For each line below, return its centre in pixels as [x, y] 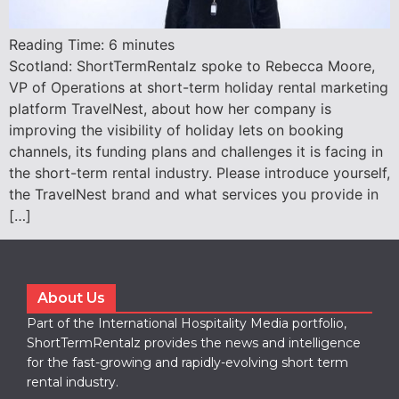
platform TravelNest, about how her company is [170, 109]
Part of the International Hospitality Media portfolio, [187, 323]
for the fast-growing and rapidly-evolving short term [187, 362]
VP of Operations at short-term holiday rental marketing [199, 88]
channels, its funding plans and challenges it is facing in [196, 152]
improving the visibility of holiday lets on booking [176, 130]
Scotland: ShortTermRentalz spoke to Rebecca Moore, [192, 66]
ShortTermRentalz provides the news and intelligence [194, 342]
